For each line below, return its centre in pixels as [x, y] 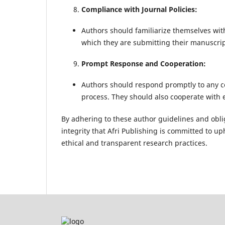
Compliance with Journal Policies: [139, 10]
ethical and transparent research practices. [134, 143]
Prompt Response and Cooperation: [144, 64]
